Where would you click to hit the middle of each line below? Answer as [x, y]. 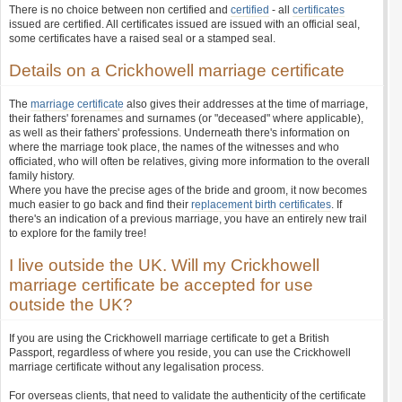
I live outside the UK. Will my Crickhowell [164, 265]
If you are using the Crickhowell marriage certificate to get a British [169, 338]
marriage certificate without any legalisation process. [136, 367]
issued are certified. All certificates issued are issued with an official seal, [184, 24]
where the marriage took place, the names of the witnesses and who [174, 147]
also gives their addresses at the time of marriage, [246, 104]
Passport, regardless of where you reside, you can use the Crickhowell [180, 353]
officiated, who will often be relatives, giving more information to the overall [189, 162]
